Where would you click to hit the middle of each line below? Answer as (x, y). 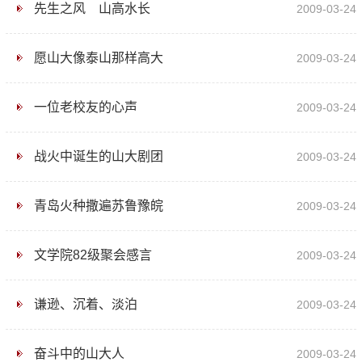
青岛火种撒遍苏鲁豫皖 (98, 206)
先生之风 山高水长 (92, 9)
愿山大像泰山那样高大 (98, 58)
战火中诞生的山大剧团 (98, 157)
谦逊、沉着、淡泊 (85, 305)
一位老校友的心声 (85, 107)
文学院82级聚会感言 (93, 255)
